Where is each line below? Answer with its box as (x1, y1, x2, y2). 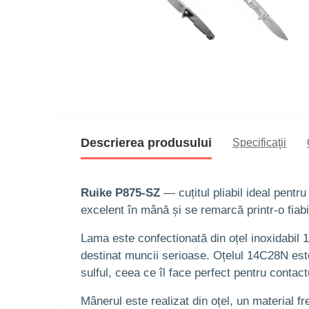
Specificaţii (232, 137, 286, 148)
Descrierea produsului (81, 136, 212, 150)
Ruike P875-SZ (81, 186, 160, 199)
